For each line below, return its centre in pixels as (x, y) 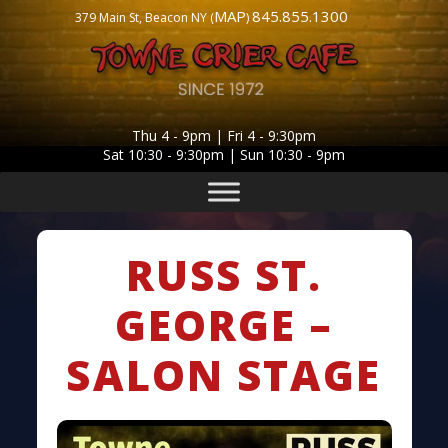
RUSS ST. (224, 274)
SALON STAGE (224, 374)
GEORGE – (224, 324)
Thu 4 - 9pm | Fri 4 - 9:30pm (224, 135)
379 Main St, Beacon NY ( (144, 17)
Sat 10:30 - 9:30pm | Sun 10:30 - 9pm (224, 154)
